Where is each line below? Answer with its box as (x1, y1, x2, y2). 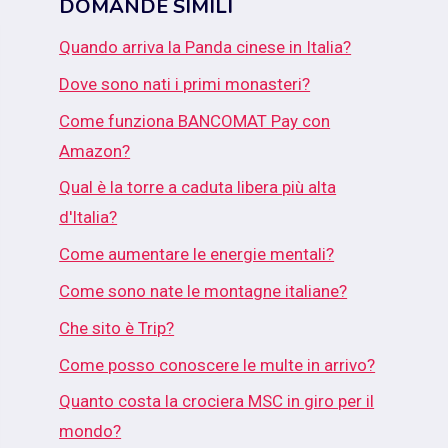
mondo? (59, 421, 122, 442)
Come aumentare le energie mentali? (59, 244, 335, 265)
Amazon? (59, 140, 131, 161)
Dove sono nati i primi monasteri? (59, 73, 311, 94)
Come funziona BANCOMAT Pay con (59, 110, 331, 131)
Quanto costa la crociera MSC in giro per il (59, 391, 375, 412)
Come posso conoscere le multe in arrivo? (59, 354, 376, 375)
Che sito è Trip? (59, 317, 175, 338)
